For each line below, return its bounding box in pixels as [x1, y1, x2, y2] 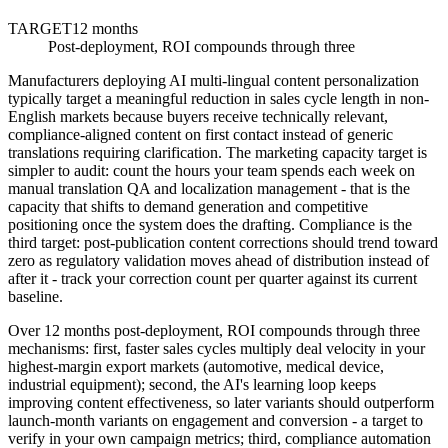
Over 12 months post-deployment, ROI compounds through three [8, 322, 420, 339]
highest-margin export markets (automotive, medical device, [8, 358, 384, 375]
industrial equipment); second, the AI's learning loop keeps [8, 376, 376, 393]
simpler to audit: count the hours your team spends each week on [8, 162, 415, 179]
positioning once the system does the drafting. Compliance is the [8, 216, 412, 233]
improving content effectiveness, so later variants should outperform [8, 394, 434, 411]
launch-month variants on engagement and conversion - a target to [8, 412, 423, 429]
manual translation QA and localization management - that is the [8, 180, 410, 197]
